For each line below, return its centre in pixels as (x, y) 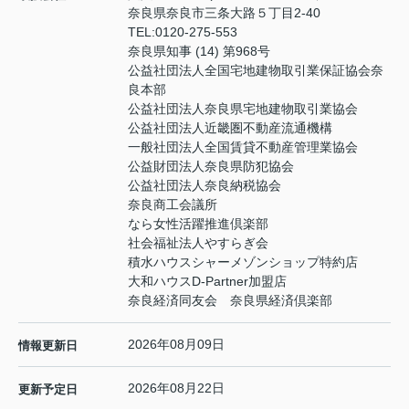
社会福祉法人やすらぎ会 (198, 242)
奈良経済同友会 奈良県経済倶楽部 (230, 300)
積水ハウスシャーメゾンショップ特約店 (243, 262)
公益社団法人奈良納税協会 (204, 185)
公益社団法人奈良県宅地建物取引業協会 (243, 108)
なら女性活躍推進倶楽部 (198, 223)
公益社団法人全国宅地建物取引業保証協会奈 (256, 70)
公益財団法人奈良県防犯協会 (211, 166)
